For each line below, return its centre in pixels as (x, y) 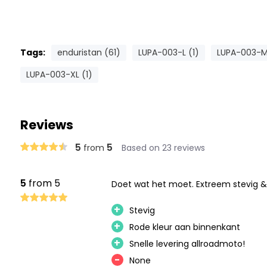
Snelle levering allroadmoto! (187, 244)
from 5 (43, 183)
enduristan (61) (89, 52)
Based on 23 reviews (163, 148)
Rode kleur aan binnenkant (184, 227)
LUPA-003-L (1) (168, 52)
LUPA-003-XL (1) (59, 74)
